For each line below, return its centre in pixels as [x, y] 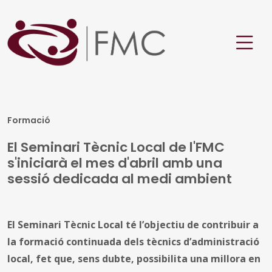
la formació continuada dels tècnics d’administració [133, 241]
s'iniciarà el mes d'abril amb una [115, 163]
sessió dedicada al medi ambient [120, 178]
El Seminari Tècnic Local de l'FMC [116, 147]
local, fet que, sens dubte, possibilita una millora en [134, 258]
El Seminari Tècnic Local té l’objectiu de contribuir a [133, 224]
